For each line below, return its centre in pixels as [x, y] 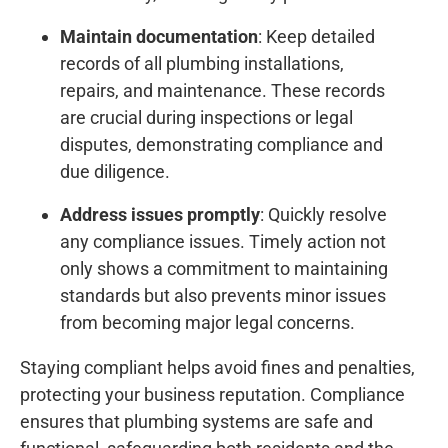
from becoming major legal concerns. [207, 323]
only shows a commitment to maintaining [224, 269]
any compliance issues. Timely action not [223, 242]
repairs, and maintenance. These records [222, 91]
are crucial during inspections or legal [206, 118]
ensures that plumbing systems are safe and [196, 422]
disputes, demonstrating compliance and [221, 145]
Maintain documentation [159, 37]
